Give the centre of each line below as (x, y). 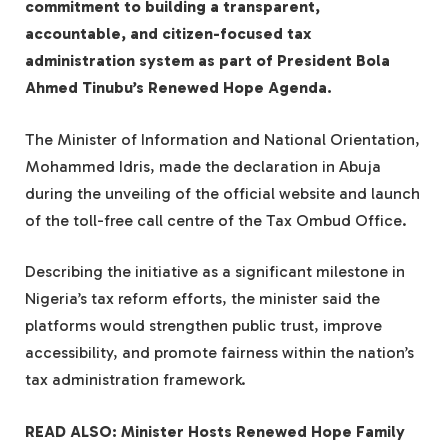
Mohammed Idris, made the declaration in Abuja (203, 166)
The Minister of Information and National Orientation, (222, 139)
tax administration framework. (135, 380)
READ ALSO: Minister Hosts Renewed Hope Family (215, 431)
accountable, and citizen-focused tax (168, 33)
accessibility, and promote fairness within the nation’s (219, 353)
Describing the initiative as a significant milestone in (215, 272)
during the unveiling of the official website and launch (222, 193)
